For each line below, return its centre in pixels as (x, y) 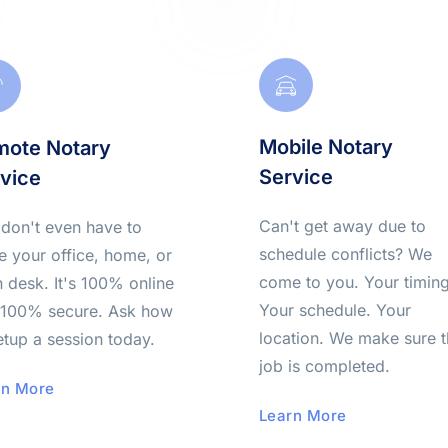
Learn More (302, 415)
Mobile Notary (325, 147)
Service (295, 177)
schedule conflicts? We (345, 254)
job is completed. (324, 366)
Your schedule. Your (334, 310)
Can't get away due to (342, 226)
